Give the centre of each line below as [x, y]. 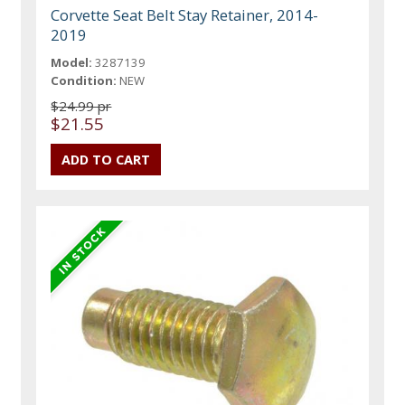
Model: [72, 63]
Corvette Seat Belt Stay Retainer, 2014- [185, 15]
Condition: [84, 81]
